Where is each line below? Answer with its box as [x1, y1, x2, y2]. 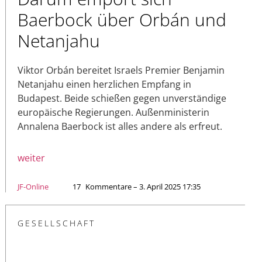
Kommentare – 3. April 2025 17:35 [85, 181, 201, 192]
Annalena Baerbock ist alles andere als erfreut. [18, 119, 222, 133]
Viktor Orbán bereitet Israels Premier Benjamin [18, 63, 225, 77]
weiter [18, 151, 45, 164]
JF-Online [18, 181, 49, 192]
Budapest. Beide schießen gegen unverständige [18, 91, 226, 105]
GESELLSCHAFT [18, 217, 95, 229]
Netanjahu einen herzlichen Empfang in [18, 77, 191, 91]
